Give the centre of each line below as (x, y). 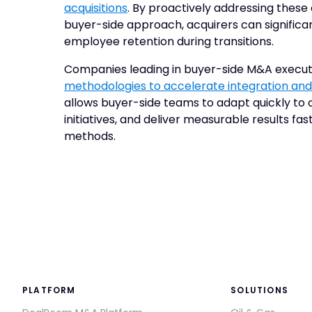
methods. (90, 136)
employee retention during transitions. (169, 42)
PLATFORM (49, 290)
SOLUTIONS (260, 290)
